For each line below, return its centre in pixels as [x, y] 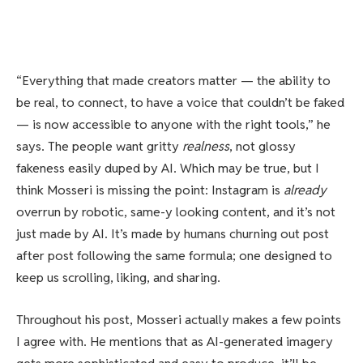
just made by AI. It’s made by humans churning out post [173, 234]
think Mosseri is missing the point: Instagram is [150, 190]
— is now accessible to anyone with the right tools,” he [173, 125]
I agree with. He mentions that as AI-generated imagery [175, 341]
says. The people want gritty [99, 147]
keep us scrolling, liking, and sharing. [118, 278]
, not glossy [263, 147]
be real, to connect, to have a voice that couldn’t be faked [180, 103]
